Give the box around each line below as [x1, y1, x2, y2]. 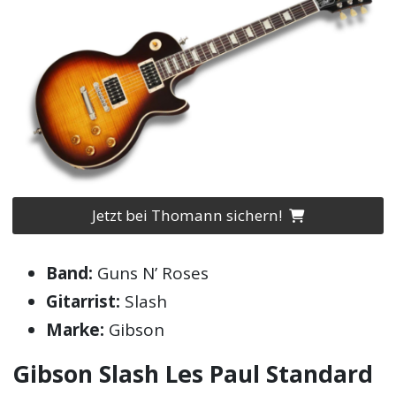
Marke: [46, 318, 105, 342]
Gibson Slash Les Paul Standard [12, 358, 374, 391]
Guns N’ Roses [93, 262, 209, 286]
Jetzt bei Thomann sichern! [91, 205, 286, 226]
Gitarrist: [46, 290, 121, 314]
